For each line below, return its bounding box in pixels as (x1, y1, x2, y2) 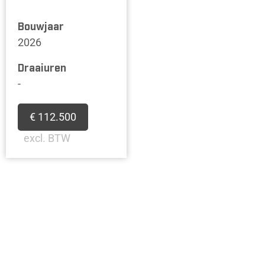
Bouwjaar (18, 22, 64, 33)
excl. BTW (24, 132, 70, 144)
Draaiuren (18, 63, 66, 74)
